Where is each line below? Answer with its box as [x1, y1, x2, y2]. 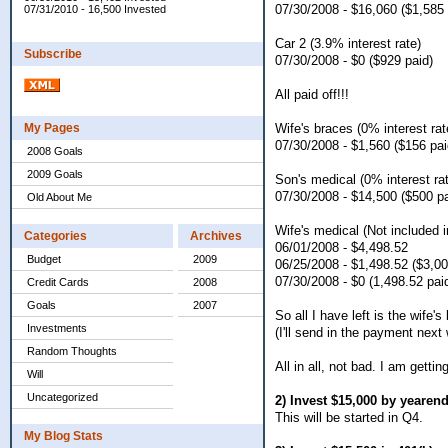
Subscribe [24, 47, 82, 61]
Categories [24, 229, 87, 243]
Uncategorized [27, 391, 98, 403]
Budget [27, 253, 61, 265]
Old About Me [27, 191, 92, 203]
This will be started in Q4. [275, 409, 423, 425]
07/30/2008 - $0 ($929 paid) [275, 52, 433, 68]
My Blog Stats [24, 429, 103, 443]
